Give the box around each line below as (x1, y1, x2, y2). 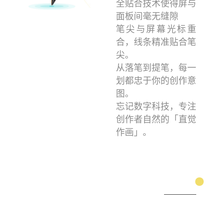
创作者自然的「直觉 (115, 114, 196, 125)
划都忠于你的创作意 (115, 75, 196, 86)
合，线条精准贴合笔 (115, 37, 196, 48)
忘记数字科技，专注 (115, 101, 196, 112)
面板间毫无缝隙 (115, 11, 178, 22)
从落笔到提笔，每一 (115, 62, 196, 73)
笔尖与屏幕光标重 (115, 24, 196, 35)
